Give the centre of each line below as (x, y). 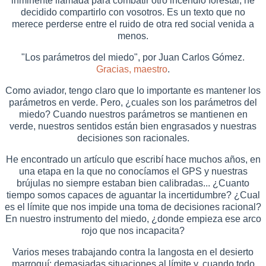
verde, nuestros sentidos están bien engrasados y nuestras (133, 126)
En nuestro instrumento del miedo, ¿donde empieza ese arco (133, 218)
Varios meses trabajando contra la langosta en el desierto (133, 252)
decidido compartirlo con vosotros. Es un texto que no (133, 12)
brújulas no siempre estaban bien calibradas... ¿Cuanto (133, 183)
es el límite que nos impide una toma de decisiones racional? (133, 207)
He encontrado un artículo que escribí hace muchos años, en (133, 159)
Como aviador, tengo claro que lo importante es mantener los (133, 90)
